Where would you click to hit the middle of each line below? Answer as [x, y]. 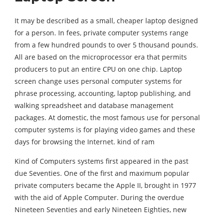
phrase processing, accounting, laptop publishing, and [103, 93]
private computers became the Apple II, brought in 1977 [105, 186]
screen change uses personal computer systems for [98, 81]
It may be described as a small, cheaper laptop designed [106, 21]
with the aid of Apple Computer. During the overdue [99, 198]
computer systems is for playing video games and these [105, 130]
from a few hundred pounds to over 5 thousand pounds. [106, 45]
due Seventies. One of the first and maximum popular [102, 173]
